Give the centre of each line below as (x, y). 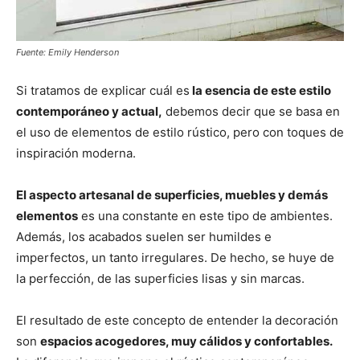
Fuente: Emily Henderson (67, 52)
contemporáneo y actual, (89, 111)
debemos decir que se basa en (251, 111)
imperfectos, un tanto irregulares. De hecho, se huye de (175, 257)
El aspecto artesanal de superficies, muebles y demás (172, 194)
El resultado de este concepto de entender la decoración (177, 320)
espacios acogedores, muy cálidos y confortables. (186, 341)
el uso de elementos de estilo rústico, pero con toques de (180, 132)
